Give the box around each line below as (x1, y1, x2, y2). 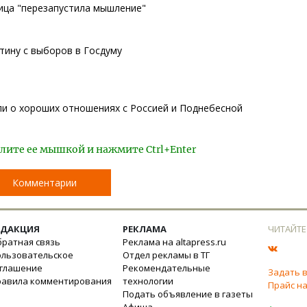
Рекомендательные (123, 262, 210, 274)
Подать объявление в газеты (123, 288, 253, 300)
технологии (123, 275, 173, 287)
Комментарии (12, 176, 77, 189)
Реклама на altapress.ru (123, 236, 226, 248)
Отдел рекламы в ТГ (123, 249, 210, 261)
